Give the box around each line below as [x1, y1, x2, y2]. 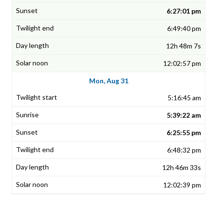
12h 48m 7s [166, 42, 201, 50]
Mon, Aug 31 [89, 77, 128, 85]
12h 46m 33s [162, 163, 201, 172]
